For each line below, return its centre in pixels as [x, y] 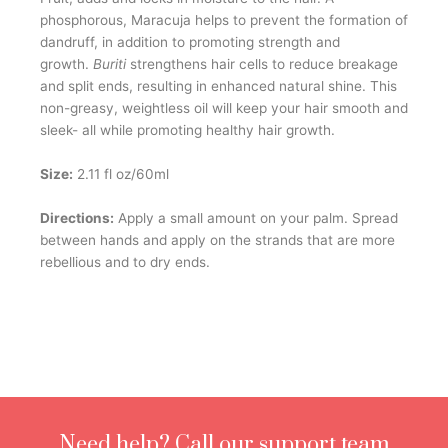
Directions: [77, 217]
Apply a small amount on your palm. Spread [256, 217]
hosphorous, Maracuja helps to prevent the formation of [228, 19]
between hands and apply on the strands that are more [217, 239]
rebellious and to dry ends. [125, 261]
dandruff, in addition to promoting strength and [190, 41]
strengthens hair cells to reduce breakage [262, 63]
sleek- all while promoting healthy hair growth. [187, 129]
